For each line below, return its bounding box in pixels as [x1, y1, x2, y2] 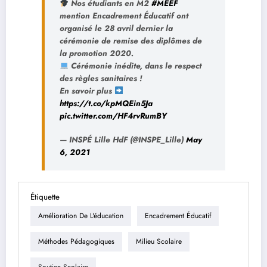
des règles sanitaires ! [60, 72, 142, 84]
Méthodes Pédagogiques [38, 236, 114, 247]
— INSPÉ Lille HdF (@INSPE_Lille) [60, 133, 186, 145]
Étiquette [30, 191, 60, 203]
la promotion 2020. [60, 47, 133, 59]
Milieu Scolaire [136, 236, 182, 247]
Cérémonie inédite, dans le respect [69, 60, 202, 72]
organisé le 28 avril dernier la [60, 22, 173, 34]
